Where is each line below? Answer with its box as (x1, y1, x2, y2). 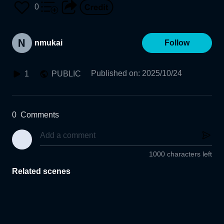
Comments (20, 110, 59, 119)
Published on (91, 69, 138, 77)
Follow (164, 38, 189, 47)
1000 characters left (149, 150, 212, 158)
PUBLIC (51, 69, 81, 78)
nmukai (34, 38, 62, 47)
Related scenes (12, 167, 70, 176)
